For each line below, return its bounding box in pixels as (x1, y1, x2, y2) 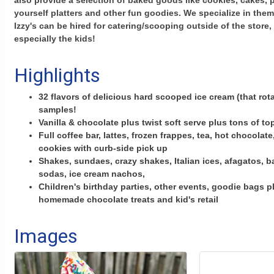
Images (14, 224, 78, 248)
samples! (39, 105, 76, 115)
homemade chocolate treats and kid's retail (39, 194, 218, 205)
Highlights (14, 64, 100, 87)
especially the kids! (14, 34, 95, 44)
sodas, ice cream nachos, (39, 169, 145, 179)
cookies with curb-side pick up (39, 143, 168, 154)
